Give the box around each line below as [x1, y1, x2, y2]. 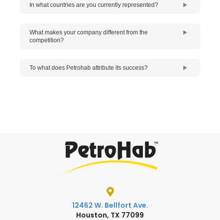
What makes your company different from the [29, 29, 148, 36]
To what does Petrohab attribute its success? [29, 64, 148, 71]
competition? [29, 37, 64, 44]
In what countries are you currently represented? [29, 1, 158, 8]
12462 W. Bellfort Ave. [72, 200, 148, 210]
